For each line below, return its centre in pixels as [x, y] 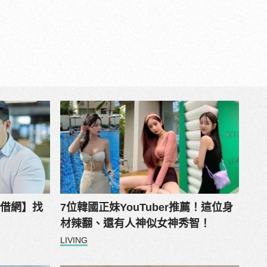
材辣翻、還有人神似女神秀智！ [135, 224]
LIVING [74, 240]
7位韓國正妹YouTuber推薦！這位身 [146, 208]
